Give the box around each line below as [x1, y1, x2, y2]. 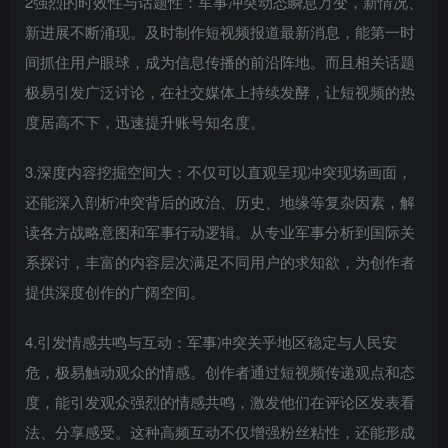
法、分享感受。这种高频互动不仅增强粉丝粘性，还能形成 [25, 421, 415, 443]
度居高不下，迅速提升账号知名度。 [25, 111, 265, 133]
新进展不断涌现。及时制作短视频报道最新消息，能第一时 [25, 21, 415, 43]
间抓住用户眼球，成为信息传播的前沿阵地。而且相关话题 [25, 51, 415, 73]
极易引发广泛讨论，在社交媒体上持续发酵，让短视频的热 [25, 81, 415, 103]
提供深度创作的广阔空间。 [25, 281, 205, 303]
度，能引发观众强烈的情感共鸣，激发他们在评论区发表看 [25, 391, 415, 413]
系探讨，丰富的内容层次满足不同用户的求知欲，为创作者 [25, 251, 415, 273]
